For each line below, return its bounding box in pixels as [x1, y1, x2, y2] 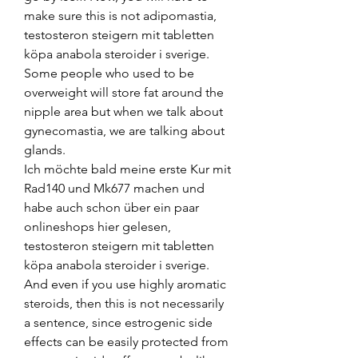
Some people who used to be [24, 65, 194, 81]
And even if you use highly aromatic [24, 276, 226, 292]
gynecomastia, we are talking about [24, 122, 225, 138]
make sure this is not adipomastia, [24, 7, 217, 23]
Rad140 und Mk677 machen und [24, 180, 205, 196]
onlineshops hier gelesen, [24, 218, 171, 234]
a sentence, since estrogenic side [24, 314, 213, 330]
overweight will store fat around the [24, 84, 224, 100]
